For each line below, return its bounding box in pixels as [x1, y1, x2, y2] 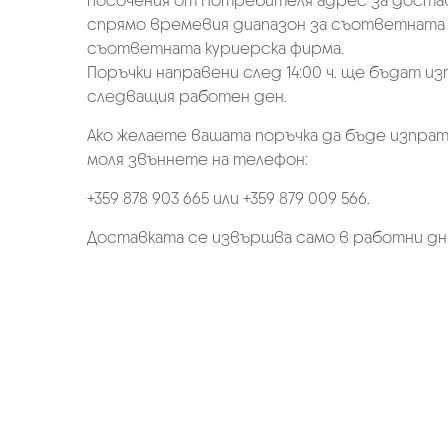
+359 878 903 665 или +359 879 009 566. [87, 188, 370, 210]
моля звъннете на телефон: [87, 149, 308, 171]
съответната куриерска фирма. [87, 38, 344, 60]
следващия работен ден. [87, 86, 287, 108]
